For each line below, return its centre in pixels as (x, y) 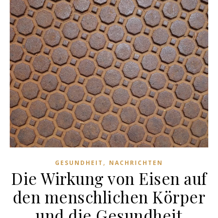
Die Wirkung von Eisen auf (109, 178)
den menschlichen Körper (109, 196)
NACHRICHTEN (136, 163)
